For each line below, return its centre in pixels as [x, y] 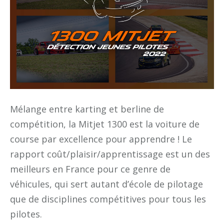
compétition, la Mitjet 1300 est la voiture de [105, 124]
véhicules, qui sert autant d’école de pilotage [106, 184]
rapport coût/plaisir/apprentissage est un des [110, 154]
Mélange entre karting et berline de [87, 109]
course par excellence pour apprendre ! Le [101, 139]
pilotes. [26, 214]
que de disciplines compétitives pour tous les [108, 199]
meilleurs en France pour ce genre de [90, 169]
